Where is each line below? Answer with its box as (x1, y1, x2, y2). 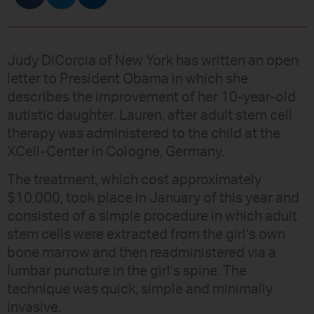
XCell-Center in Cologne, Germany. (7, 145, 224, 160)
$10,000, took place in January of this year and (7, 191, 299, 206)
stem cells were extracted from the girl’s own (7, 228, 285, 243)
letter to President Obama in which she (7, 72, 248, 87)
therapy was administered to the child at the (7, 127, 280, 142)
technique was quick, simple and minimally (7, 282, 273, 297)
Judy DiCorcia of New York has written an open (7, 54, 299, 69)
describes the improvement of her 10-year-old (7, 90, 296, 105)
